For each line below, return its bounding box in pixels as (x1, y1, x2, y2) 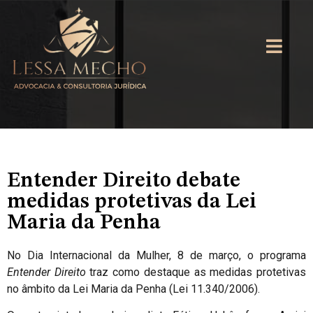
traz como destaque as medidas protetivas (85, 265, 307, 279)
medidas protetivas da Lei (7, 191, 256, 212)
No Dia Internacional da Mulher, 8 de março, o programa (7, 249, 306, 262)
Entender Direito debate (7, 170, 240, 191)
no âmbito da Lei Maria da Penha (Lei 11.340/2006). (7, 282, 260, 296)
